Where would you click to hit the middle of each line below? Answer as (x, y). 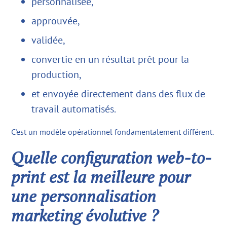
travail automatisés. (74, 109)
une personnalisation (84, 196)
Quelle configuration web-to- (112, 157)
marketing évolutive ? (85, 215)
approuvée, (56, 21)
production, (57, 74)
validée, (49, 40)
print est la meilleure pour (101, 177)
